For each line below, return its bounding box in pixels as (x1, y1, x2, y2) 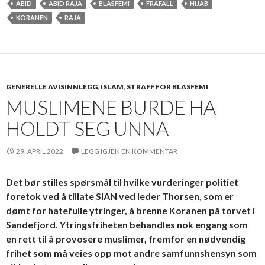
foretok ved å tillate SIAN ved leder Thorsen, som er (6, 190, 234, 202)
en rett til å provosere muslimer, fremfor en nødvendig (6, 232, 245, 244)
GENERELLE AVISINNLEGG (6, 82, 98, 91)
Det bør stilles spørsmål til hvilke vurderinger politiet (6, 176, 238, 188)
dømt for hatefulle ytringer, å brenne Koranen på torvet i (6, 204, 255, 216)
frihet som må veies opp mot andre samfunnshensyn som (6, 247, 257, 258)
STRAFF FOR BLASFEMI (127, 82, 208, 91)
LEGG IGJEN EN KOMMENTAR (81, 146, 177, 156)
